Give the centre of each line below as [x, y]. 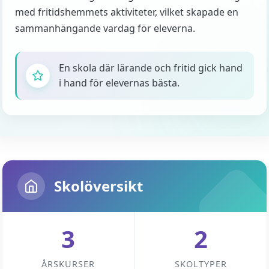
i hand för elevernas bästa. [119, 83]
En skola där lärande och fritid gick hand [151, 68]
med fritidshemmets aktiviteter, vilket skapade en [127, 12]
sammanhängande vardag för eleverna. [105, 28]
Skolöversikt [98, 186]
